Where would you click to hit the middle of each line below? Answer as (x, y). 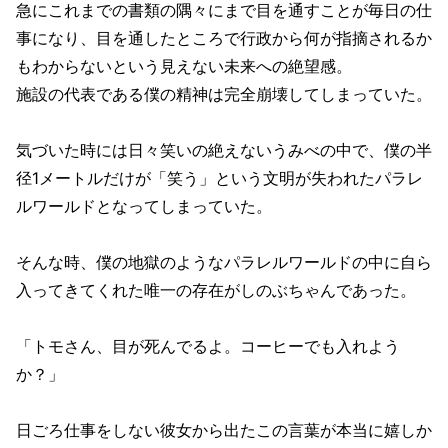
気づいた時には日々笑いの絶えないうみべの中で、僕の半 (224, 150)
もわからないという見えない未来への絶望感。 (184, 66)
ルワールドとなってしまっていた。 (144, 206)
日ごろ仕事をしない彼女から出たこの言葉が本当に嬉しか (224, 430)
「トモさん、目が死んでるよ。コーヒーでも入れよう (208, 346)
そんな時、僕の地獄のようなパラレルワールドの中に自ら (224, 262)
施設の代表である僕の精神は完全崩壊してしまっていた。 (224, 94)
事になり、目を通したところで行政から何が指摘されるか (224, 38)
